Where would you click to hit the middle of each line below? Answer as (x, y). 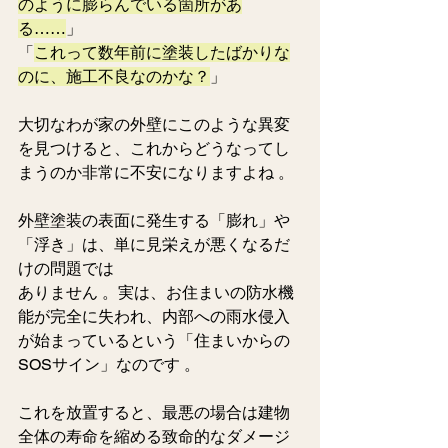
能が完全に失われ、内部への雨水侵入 (154, 317)
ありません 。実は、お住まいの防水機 (156, 293)
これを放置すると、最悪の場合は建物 (154, 413)
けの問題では (66, 269)
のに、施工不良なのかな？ (114, 77)
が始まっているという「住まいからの (154, 341)
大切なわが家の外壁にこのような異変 (154, 125)
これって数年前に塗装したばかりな (162, 53)
